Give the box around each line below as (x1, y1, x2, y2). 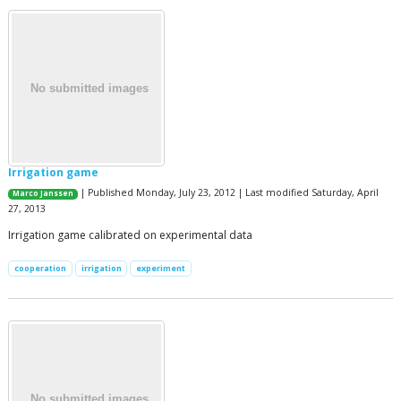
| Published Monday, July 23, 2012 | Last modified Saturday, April (78, 186, 380, 200)
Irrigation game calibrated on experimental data (8, 227, 252, 243)
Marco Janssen (13, 189, 74, 199)
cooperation (13, 262, 66, 275)
